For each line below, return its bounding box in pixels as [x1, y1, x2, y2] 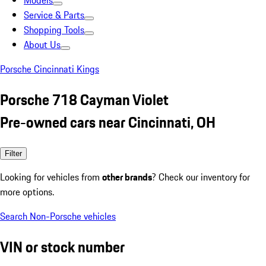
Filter [5, 148, 22, 158]
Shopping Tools [24, 23, 84, 37]
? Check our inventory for [152, 169, 250, 184]
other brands [102, 169, 152, 184]
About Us [24, 37, 61, 52]
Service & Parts [24, 8, 84, 22]
